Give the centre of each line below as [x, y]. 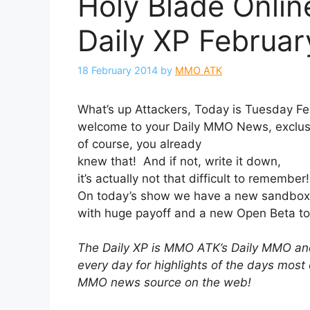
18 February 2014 [118, 71]
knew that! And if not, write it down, [179, 162]
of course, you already [139, 144]
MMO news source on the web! [164, 283]
